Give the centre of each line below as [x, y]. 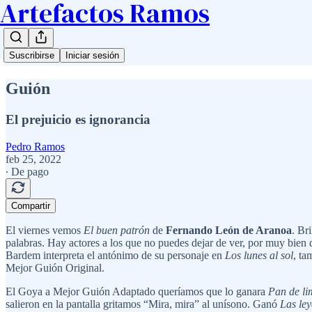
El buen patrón [117, 230]
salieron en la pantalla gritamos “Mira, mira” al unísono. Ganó [143, 304]
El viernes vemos [45, 230]
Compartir [31, 205]
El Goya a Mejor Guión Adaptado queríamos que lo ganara [137, 291]
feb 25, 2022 [33, 159]
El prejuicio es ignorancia [78, 119]
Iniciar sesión [92, 55]
